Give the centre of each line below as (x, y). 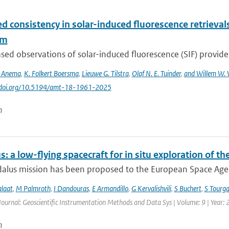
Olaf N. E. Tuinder (156, 73)
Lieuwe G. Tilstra (105, 73)
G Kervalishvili (151, 188)
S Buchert (188, 188)
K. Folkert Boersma (51, 73)
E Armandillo (110, 188)
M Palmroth (33, 188)
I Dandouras (71, 188)
